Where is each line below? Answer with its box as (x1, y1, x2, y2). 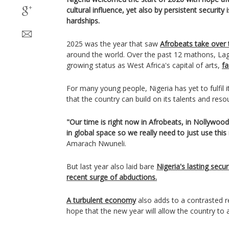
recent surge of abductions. (66, 172, 157, 182)
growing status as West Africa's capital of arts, (66, 60, 222, 70)
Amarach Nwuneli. (66, 139, 126, 148)
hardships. (66, 16, 100, 26)
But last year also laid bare (66, 162, 156, 171)
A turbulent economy (66, 195, 136, 205)
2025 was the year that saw (66, 39, 160, 49)
